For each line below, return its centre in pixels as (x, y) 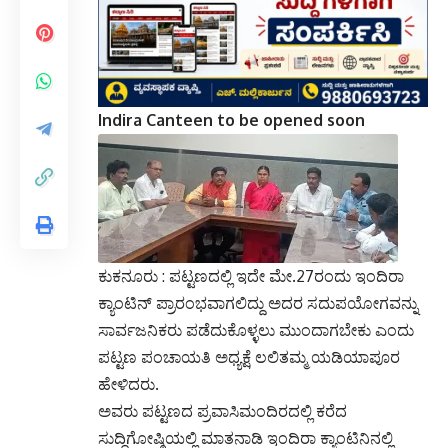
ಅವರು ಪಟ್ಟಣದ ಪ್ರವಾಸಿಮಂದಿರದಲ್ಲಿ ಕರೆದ (222, 411)
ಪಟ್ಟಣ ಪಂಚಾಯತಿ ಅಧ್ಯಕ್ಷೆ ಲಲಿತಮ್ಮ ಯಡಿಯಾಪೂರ (249, 357)
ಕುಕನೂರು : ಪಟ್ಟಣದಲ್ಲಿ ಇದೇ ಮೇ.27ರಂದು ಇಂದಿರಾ (251, 276)
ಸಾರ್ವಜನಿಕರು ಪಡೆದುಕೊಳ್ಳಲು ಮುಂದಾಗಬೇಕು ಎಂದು (256, 330)
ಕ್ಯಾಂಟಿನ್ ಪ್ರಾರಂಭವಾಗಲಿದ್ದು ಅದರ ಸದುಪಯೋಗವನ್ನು (258, 303)
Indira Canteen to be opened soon (231, 120)
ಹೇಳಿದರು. (128, 384)
